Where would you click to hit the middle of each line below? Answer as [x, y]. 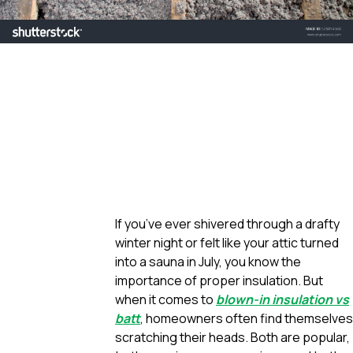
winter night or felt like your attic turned [227, 242]
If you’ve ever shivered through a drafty [227, 223]
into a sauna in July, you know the [208, 261]
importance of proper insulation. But [219, 280]
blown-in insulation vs [282, 299]
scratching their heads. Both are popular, [232, 337]
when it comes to [165, 299]
